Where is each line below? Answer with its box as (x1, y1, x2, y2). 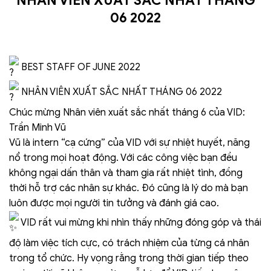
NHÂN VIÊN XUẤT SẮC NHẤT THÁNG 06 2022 (19, 86, 222, 99)
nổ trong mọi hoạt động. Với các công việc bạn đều (9, 151, 237, 164)
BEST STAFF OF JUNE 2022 (19, 61, 140, 74)
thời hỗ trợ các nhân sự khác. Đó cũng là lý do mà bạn (9, 181, 248, 194)
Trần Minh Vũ (9, 121, 66, 134)
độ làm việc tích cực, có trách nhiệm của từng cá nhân (9, 237, 249, 249)
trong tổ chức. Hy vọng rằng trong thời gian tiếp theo (9, 252, 249, 264)
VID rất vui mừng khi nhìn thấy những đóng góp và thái (19, 217, 261, 229)
